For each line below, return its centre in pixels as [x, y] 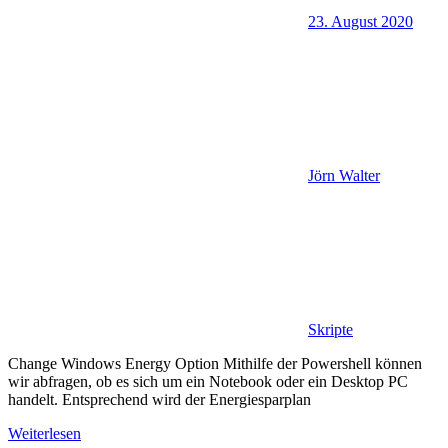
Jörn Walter [344, 176]
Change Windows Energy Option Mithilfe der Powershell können [215, 364]
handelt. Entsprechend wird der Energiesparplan [159, 400]
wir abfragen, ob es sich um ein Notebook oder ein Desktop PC [208, 382]
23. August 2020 [360, 22]
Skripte [330, 330]
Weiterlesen [44, 434]
